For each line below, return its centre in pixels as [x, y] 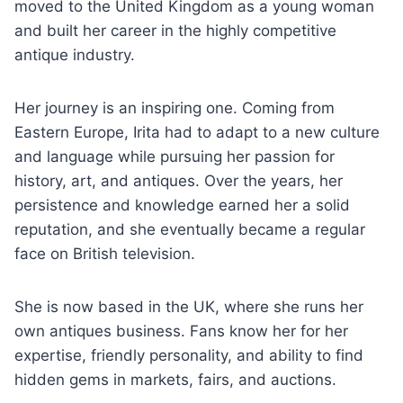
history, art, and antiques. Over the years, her [179, 181]
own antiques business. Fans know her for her [181, 331]
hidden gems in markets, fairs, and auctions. [175, 380]
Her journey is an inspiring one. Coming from [175, 108]
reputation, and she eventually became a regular [190, 229]
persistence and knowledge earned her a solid [182, 205]
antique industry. [75, 55]
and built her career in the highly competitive [175, 31]
